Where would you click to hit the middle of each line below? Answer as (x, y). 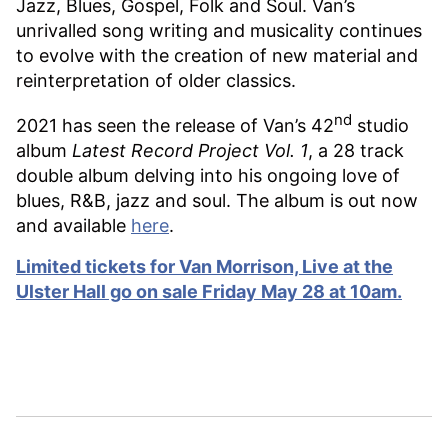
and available (73, 225)
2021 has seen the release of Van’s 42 (175, 125)
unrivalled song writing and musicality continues (219, 30)
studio (380, 125)
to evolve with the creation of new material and (217, 55)
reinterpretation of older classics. (156, 80)
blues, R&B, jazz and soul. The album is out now (217, 200)
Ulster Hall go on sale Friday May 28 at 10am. (209, 291)
